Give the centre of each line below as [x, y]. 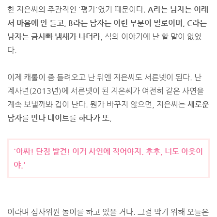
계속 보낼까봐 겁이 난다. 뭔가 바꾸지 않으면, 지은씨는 [97, 104]
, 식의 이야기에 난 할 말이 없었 [151, 37]
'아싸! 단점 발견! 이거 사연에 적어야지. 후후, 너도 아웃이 [108, 151]
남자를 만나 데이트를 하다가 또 [58, 118]
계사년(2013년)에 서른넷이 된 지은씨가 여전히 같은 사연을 [106, 91]
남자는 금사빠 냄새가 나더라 [54, 37]
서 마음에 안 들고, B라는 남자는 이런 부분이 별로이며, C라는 [107, 23]
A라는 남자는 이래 [178, 9]
